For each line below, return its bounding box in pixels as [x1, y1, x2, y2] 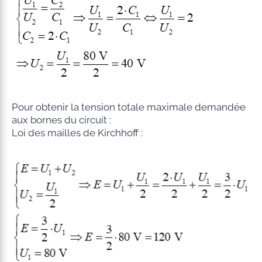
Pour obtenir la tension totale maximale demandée [11, 101, 246, 113]
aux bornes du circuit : [11, 114, 111, 126]
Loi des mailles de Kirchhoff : [11, 127, 143, 139]
